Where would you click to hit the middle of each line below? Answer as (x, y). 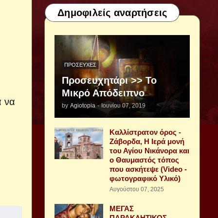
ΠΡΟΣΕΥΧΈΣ (80, 64)
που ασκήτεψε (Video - (148, 169)
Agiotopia (83, 106)
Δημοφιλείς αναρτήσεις (112, 13)
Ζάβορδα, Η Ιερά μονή (147, 141)
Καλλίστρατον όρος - (145, 132)
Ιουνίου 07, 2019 (123, 106)
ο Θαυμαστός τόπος (144, 160)
